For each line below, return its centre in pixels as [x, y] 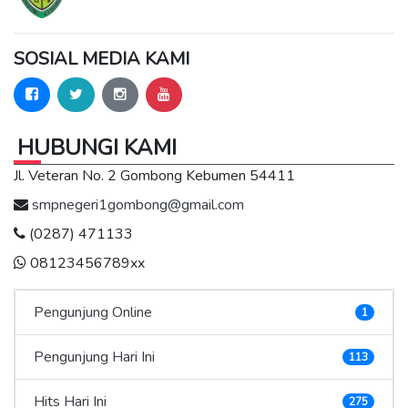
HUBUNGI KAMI [97, 147]
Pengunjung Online [93, 312]
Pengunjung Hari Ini [94, 357]
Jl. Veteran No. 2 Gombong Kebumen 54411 [154, 175]
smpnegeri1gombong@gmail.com [138, 204]
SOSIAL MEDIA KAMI [102, 58]
